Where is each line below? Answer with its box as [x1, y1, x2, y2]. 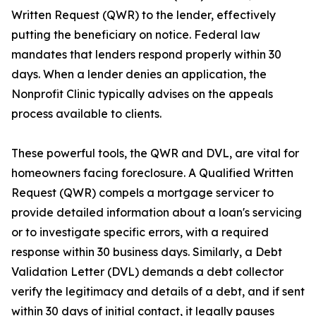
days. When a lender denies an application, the [11, 67, 267, 81]
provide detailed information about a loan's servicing [11, 205, 302, 219]
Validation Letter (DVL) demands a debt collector [11, 265, 284, 279]
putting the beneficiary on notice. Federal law [11, 28, 260, 42]
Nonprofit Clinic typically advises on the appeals [11, 87, 273, 101]
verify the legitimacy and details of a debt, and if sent [11, 284, 305, 298]
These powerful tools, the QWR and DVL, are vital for [11, 146, 299, 160]
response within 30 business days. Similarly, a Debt [11, 245, 282, 259]
